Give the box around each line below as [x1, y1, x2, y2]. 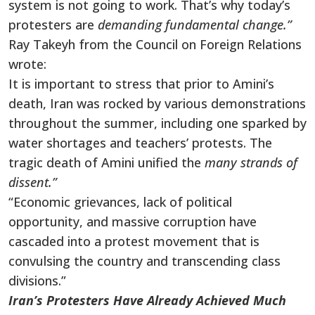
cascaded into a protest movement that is [8, 232, 259, 250]
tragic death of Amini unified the [8, 153, 205, 171]
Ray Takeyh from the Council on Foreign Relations [8, 35, 302, 53]
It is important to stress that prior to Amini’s [8, 75, 274, 92]
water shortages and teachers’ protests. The [8, 134, 272, 151]
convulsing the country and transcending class [8, 252, 281, 269]
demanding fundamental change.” [98, 15, 292, 33]
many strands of [205, 153, 297, 171]
